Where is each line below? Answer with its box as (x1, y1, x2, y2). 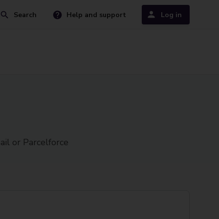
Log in (161, 10, 182, 20)
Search (14, 10, 37, 20)
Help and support (66, 10, 126, 20)
